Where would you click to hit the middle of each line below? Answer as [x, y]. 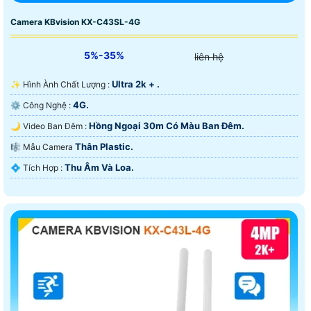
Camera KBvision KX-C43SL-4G [75, 22]
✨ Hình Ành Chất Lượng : [67, 84]
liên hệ [209, 56]
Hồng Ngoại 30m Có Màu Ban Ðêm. [167, 125]
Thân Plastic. [104, 146]
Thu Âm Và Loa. [99, 167]
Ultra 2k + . [136, 84]
